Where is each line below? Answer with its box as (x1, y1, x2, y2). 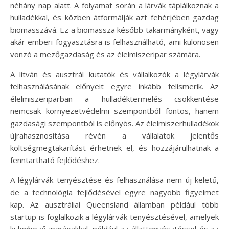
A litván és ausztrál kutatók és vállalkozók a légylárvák (10, 68, 219, 79)
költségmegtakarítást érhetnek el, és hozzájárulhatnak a (10, 142, 219, 153)
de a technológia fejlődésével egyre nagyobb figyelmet (10, 187, 219, 197)
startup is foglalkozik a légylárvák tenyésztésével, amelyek (10, 211, 219, 222)
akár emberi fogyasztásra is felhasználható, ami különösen (10, 36, 219, 47)
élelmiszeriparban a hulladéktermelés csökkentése (10, 93, 219, 104)
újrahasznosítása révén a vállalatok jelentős (10, 130, 219, 141)
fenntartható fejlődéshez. (10, 154, 100, 165)
